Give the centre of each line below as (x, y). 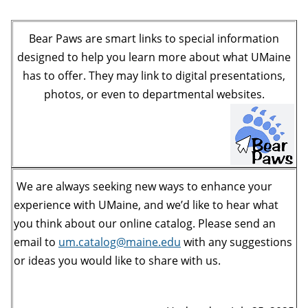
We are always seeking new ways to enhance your (143, 186)
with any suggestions (236, 242)
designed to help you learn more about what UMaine (154, 57)
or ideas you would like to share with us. (117, 260)
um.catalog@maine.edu (120, 242)
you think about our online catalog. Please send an (145, 223)
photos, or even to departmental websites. (154, 94)
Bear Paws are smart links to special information (154, 38)
